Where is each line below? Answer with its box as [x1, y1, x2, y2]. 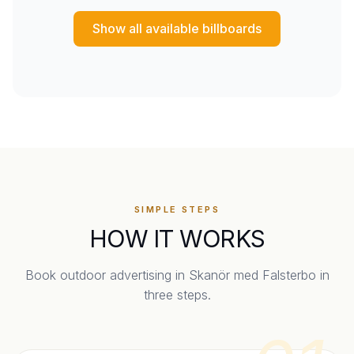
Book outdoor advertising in [24, 266, 189, 283]
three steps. [143, 286, 211, 303]
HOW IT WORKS [89, 224, 265, 253]
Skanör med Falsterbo [188, 266, 316, 283]
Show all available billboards [92, 20, 262, 36]
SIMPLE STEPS [134, 203, 220, 215]
